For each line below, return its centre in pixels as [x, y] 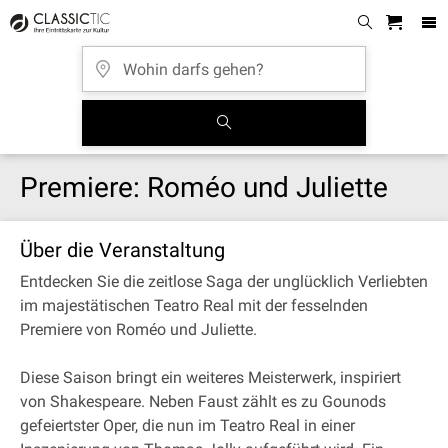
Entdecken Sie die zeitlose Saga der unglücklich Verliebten [224, 281]
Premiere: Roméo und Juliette [204, 187]
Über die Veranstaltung [122, 250]
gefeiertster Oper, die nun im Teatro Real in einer [187, 425]
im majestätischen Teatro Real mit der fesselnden [194, 305]
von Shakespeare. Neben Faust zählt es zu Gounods [203, 401]
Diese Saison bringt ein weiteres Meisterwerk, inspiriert [210, 377]
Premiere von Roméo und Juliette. [138, 329]
